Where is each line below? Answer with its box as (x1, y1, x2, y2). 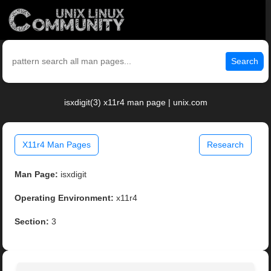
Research (206, 140, 244, 150)
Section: (15, 217, 50, 227)
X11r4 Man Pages (22, 140, 91, 150)
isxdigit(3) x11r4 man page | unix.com (64, 97, 207, 108)
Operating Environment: (15, 193, 114, 203)
